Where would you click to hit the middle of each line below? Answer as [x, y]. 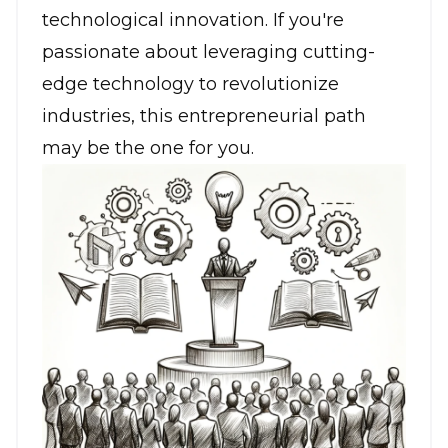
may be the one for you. [148, 148]
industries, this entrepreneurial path [204, 116]
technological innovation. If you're [193, 20]
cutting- [339, 52]
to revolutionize [266, 84]
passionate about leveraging [172, 52]
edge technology [118, 84]
